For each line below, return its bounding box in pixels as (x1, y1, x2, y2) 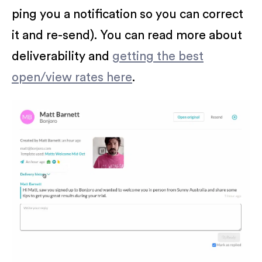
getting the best (112, 50, 204, 63)
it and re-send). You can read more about (12, 29, 242, 42)
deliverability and (12, 50, 112, 63)
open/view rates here (12, 71, 132, 84)
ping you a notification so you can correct (12, 8, 243, 20)
